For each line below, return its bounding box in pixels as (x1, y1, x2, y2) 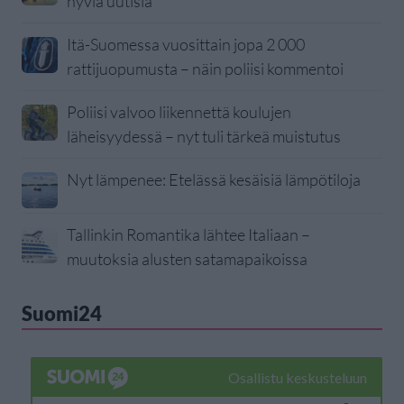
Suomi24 (22, 301, 102, 326)
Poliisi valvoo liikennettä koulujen (67, 102, 291, 123)
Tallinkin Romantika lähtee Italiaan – (67, 225, 310, 245)
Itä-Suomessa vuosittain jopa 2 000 (67, 34, 305, 55)
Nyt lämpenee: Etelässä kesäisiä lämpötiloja (67, 170, 361, 190)
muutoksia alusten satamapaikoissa (67, 249, 308, 270)
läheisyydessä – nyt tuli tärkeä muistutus (67, 126, 341, 147)
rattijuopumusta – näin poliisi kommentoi (67, 59, 344, 79)
